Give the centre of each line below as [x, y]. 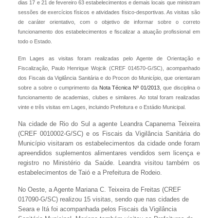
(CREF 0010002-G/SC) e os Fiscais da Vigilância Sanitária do [109, 134]
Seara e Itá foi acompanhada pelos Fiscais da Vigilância [98, 209]
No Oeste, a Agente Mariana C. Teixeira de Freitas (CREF [100, 190]
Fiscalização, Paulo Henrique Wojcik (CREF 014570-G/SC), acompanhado [109, 68]
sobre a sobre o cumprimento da [58, 88]
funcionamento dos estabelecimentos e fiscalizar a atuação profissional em [109, 32]
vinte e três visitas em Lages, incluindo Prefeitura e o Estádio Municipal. [102, 107]
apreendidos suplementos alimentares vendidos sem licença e [109, 153]
